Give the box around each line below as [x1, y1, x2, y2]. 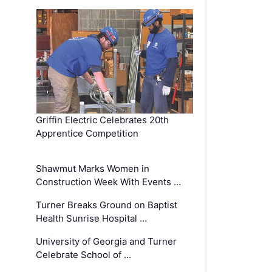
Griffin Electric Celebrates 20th [36, 114, 169, 126]
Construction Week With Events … [36, 175, 182, 188]
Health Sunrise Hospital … [36, 212, 148, 224]
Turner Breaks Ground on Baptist [36, 199, 178, 211]
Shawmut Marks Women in [36, 162, 150, 174]
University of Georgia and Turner [36, 235, 177, 247]
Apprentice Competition [36, 127, 139, 139]
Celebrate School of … [36, 248, 132, 260]
